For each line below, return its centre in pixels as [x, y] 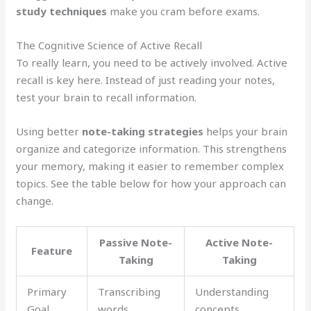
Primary [47, 291]
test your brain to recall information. [107, 97]
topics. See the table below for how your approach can [151, 183]
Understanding [232, 291]
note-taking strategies [143, 131]
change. [35, 200]
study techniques [62, 11]
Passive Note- [136, 242]
